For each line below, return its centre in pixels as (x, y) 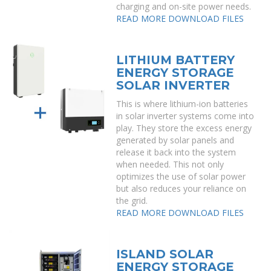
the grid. (132, 201)
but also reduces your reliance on (181, 188)
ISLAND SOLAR (165, 254)
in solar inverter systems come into (185, 116)
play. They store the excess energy (184, 128)
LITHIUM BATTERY (176, 60)
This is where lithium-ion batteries (182, 104)
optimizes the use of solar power (181, 176)
